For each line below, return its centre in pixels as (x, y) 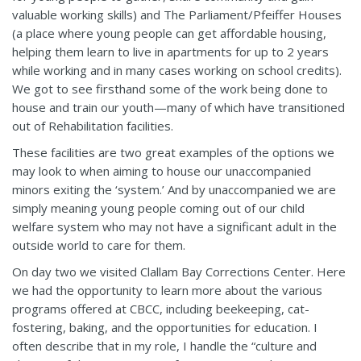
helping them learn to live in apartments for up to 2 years (170, 52)
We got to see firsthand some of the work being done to (170, 89)
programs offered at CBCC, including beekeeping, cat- (161, 309)
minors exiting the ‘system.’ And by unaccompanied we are (174, 190)
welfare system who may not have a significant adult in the (174, 227)
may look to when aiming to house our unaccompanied (162, 171)
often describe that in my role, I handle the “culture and (164, 346)
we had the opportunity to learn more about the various (167, 290)
